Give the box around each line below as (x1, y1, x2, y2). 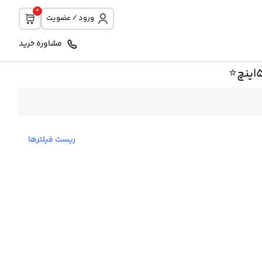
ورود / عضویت (46, 12, 94, 24)
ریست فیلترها (28, 133, 75, 146)
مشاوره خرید (19, 37, 62, 50)
